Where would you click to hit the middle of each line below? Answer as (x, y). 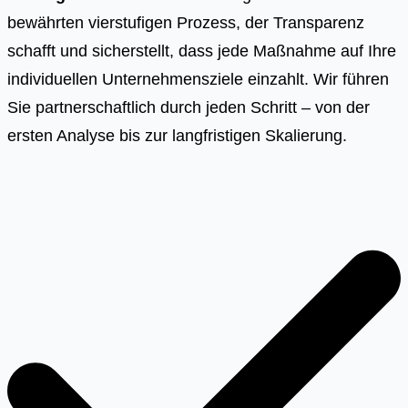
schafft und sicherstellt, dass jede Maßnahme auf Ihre (202, 50)
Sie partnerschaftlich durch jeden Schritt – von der (189, 107)
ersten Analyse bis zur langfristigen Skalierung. (177, 135)
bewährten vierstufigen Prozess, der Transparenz (186, 22)
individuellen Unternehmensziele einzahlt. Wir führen (198, 78)
